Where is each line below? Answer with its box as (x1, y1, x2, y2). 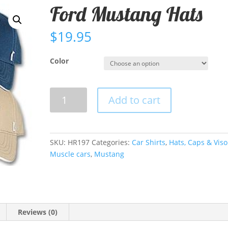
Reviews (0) (18, 207, 58, 217)
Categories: (92, 137, 132, 147)
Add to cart (108, 93, 160, 107)
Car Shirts (132, 137, 166, 147)
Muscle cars (50, 149, 91, 159)
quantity (49, 123, 78, 133)
